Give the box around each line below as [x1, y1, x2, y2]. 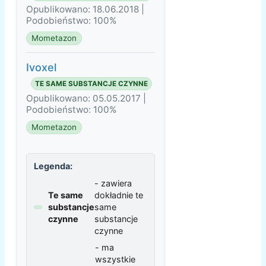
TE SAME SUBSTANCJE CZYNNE [35, 80, 148, 88]
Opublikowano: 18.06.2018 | [26, 4, 144, 15]
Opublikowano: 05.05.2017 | [26, 93, 146, 104]
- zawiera [94, 178, 132, 189]
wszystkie [95, 254, 135, 265]
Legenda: [34, 161, 72, 172]
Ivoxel [26, 61, 56, 74]
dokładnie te [94, 190, 143, 201]
